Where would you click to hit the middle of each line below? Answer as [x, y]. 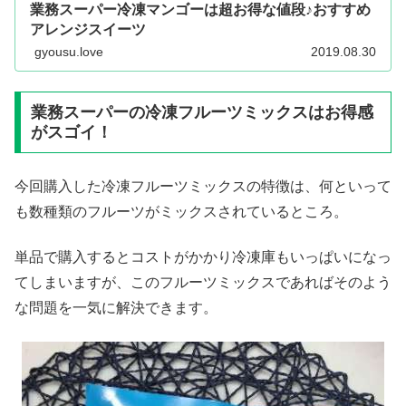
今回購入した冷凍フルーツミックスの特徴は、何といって [203, 186]
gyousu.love [69, 52]
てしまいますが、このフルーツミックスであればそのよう [203, 283]
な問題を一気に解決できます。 [116, 308]
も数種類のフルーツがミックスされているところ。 [181, 211]
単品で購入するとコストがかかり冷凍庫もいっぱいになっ [203, 257]
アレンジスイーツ [88, 29]
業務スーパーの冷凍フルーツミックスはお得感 [202, 113]
